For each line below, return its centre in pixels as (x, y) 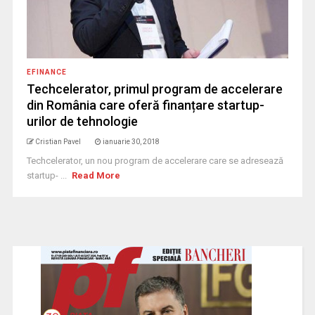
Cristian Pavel (58, 142)
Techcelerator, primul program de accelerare (154, 89)
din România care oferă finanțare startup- (145, 105)
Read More (96, 176)
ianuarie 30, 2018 (131, 142)
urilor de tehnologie (82, 122)
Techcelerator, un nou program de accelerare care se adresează (155, 161)
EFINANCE (46, 72)
